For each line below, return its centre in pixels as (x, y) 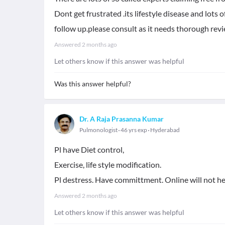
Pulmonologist (98, 130)
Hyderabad (165, 130)
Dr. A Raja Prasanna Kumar (122, 119)
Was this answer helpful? (93, 84)
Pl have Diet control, (89, 149)
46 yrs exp (134, 130)
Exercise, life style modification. (108, 164)
